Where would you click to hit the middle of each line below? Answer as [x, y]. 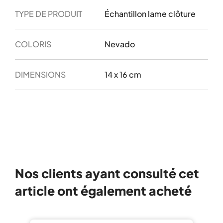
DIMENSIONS [40, 74]
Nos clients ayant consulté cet [107, 173]
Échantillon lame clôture [150, 14]
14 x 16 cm [123, 74]
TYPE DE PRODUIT [49, 14]
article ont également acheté [103, 191]
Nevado [120, 44]
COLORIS [33, 44]
